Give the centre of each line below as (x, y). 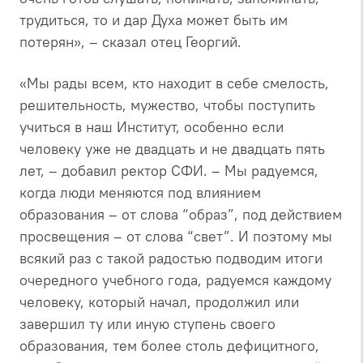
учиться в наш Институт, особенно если (152, 126)
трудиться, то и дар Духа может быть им (154, 19)
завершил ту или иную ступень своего (147, 323)
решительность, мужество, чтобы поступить (167, 105)
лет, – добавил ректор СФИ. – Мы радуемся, (169, 170)
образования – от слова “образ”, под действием (181, 214)
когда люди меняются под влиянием (140, 192)
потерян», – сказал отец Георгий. (130, 41)
